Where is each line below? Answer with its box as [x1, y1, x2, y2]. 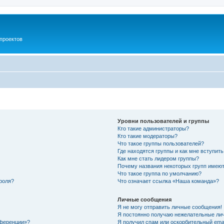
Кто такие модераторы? [117, 132, 178, 139]
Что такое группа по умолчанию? [117, 170, 202, 176]
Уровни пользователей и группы [117, 117, 209, 124]
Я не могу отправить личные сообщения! [117, 203, 222, 210]
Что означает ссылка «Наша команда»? [117, 177, 219, 184]
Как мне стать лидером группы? [117, 155, 199, 161]
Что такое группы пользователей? [117, 140, 204, 146]
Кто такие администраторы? [117, 125, 189, 131]
